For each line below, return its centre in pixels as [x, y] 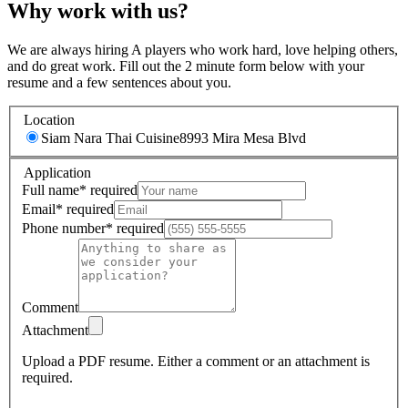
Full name [51, 189]
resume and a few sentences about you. [119, 82]
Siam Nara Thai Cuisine [110, 138]
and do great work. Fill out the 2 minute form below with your [186, 66]
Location [49, 120]
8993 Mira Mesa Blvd [243, 138]
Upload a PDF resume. [88, 361]
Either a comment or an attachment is [264, 361]
